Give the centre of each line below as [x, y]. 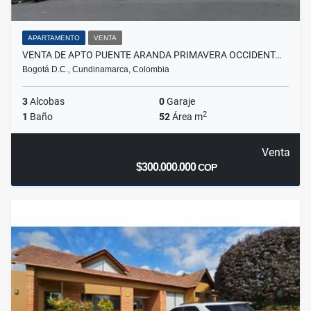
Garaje [180, 102]
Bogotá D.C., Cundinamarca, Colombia [96, 70]
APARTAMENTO [54, 38]
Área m [186, 117]
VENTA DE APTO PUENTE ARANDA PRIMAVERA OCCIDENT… [152, 55]
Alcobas [46, 102]
